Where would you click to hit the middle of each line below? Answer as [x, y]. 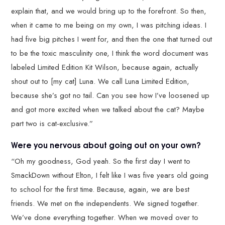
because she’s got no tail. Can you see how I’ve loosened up [110, 96]
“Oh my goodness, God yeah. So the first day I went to [101, 161]
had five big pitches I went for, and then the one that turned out [112, 39]
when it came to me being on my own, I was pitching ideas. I [109, 25]
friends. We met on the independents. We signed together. [105, 203]
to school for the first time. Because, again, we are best [100, 189]
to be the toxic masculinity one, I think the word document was [110, 53]
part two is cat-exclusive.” [52, 124]
